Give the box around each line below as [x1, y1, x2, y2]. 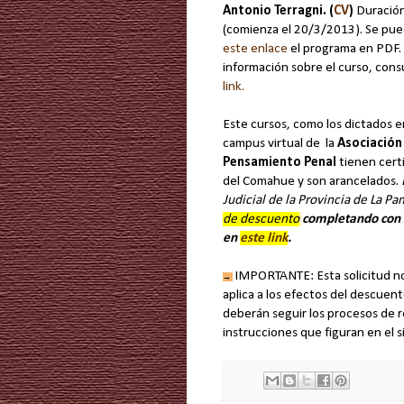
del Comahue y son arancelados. [223, 174, 401, 189]
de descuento [223, 212, 299, 227]
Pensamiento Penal [223, 155, 336, 170]
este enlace [223, 41, 288, 57]
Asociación [337, 136, 402, 151]
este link [240, 231, 288, 246]
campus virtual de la [223, 136, 337, 151]
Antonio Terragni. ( [223, 4, 334, 19]
